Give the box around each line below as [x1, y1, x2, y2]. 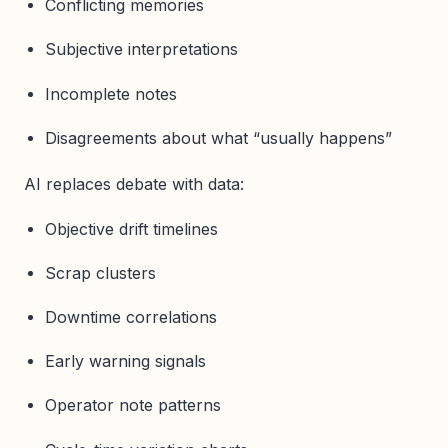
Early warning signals [44, 351, 206, 372]
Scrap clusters [44, 262, 156, 283]
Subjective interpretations [44, 39, 238, 60]
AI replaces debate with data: [24, 174, 244, 195]
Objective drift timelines [44, 218, 218, 239]
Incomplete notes [44, 83, 177, 104]
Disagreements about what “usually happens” [44, 127, 392, 148]
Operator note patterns [44, 395, 221, 416]
